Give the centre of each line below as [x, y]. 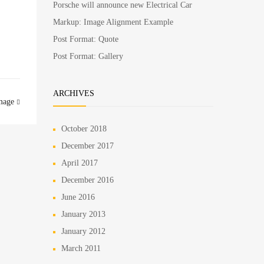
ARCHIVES [74, 93]
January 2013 [83, 214]
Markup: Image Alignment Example [113, 22]
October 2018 [84, 128]
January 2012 [83, 231]
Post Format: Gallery [88, 56]
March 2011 [81, 248]
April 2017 [80, 163]
